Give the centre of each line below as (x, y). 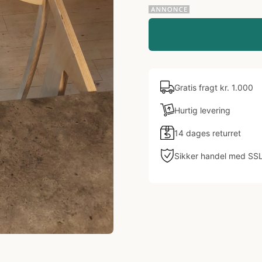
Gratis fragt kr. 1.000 (214, 87)
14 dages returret (208, 133)
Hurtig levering (202, 110)
